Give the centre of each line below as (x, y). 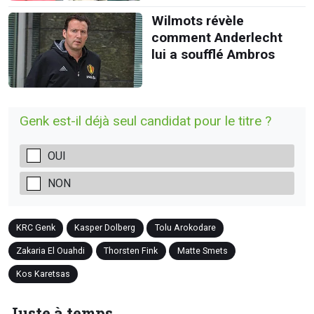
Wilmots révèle (197, 20)
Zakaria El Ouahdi (51, 250)
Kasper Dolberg (105, 228)
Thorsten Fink (131, 250)
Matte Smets (202, 250)
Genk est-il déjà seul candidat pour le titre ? (145, 121)
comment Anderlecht (217, 37)
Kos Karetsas (43, 273)
